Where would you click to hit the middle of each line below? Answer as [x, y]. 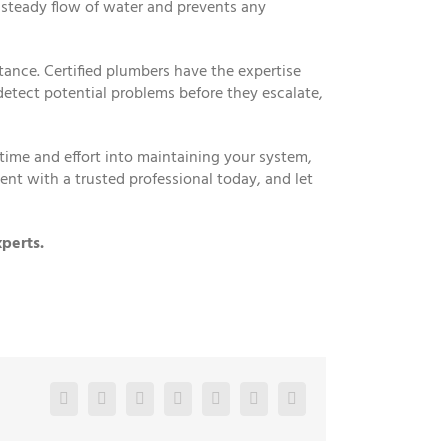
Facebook [99, 397]
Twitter [128, 397]
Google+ [248, 397]
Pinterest [285, 397]
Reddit [203, 397]
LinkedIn [173, 397]
